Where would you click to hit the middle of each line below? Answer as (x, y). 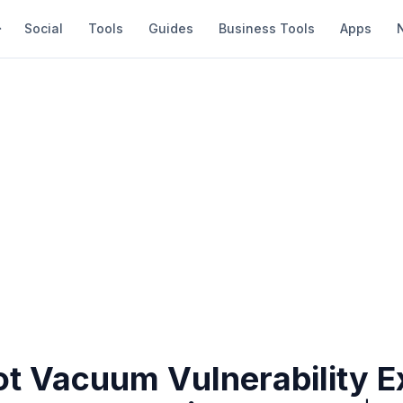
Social (44, 28)
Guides (171, 28)
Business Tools (267, 28)
